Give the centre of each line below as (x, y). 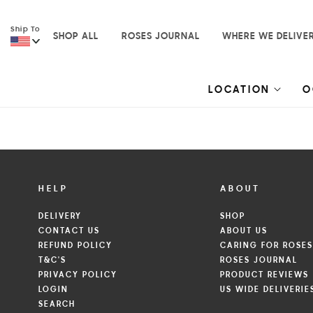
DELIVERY (60, 216)
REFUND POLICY (75, 246)
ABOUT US (244, 231)
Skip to (37, 9)
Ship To (26, 29)
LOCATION (239, 90)
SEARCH (57, 304)
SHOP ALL (76, 37)
